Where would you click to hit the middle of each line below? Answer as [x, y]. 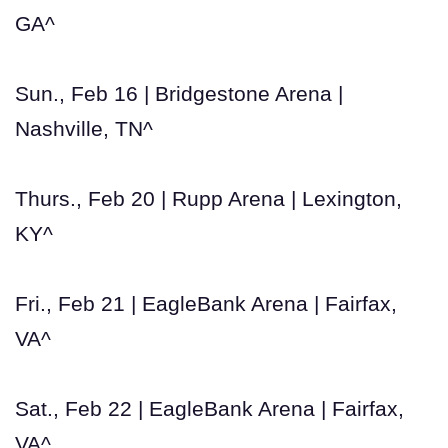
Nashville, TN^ [84, 128]
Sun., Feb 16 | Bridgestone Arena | [179, 93]
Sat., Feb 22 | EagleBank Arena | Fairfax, [209, 408]
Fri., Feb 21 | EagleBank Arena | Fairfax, [206, 303]
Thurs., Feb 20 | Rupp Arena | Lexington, [208, 198]
